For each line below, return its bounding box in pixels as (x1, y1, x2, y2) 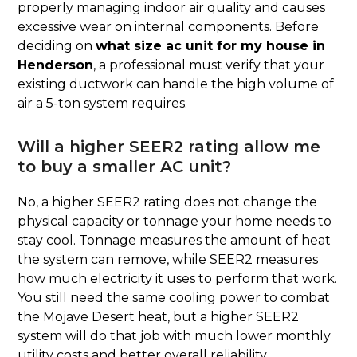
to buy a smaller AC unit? (18, 157, 232, 177)
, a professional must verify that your (93, 57, 325, 73)
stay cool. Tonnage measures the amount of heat (18, 233, 331, 249)
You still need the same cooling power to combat (18, 290, 331, 306)
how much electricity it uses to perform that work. (18, 271, 338, 287)
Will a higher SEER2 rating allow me (18, 137, 321, 157)
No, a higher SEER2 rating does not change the (18, 194, 318, 210)
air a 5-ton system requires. (18, 96, 188, 112)
